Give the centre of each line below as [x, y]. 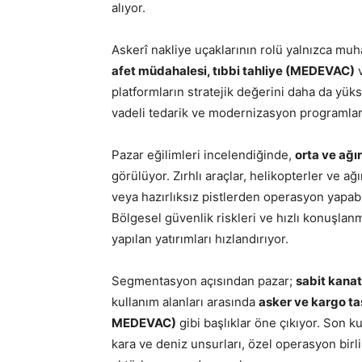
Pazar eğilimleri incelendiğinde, [203, 155]
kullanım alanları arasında [185, 302]
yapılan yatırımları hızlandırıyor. [200, 239]
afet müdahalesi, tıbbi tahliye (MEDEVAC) [233, 71]
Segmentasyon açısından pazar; [204, 281]
